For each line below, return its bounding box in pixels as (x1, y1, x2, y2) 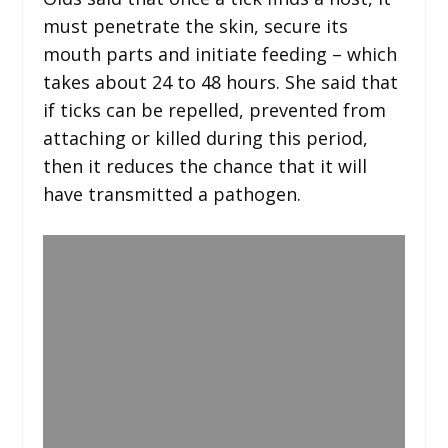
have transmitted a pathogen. (42, 181, 301, 206)
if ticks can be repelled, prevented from (42, 97, 386, 122)
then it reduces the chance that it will (42, 153, 367, 178)
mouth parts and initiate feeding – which (42, 41, 397, 66)
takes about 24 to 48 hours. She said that (42, 69, 398, 94)
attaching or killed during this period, (42, 125, 368, 150)
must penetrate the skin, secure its (42, 13, 348, 38)
